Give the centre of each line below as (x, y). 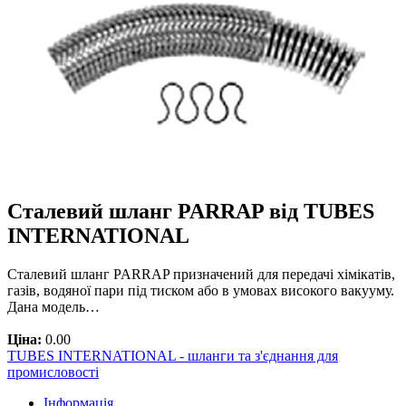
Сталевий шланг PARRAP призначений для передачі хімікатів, (201, 274)
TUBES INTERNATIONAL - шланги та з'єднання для (173, 355)
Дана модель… (53, 306)
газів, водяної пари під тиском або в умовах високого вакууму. (201, 290)
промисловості (53, 372)
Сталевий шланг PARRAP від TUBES (191, 211)
